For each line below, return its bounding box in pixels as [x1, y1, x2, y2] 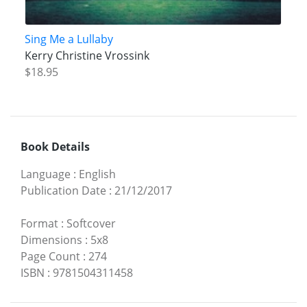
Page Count [21, 249, 80, 265]
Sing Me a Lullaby [24, 31, 113, 47]
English [79, 167, 116, 182]
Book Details [21, 139, 90, 155]
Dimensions [21, 232, 82, 248]
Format [21, 216, 58, 232]
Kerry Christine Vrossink [24, 47, 149, 63]
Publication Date [21, 183, 106, 199]
